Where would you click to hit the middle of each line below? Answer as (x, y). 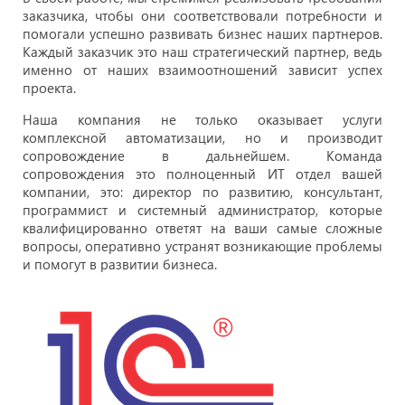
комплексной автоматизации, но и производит (202, 138)
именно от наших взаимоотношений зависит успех (202, 70)
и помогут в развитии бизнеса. (120, 264)
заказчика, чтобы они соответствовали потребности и (202, 16)
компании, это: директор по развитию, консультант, (202, 192)
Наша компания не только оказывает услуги (202, 120)
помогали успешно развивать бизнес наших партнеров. (202, 34)
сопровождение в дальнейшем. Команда (202, 156)
